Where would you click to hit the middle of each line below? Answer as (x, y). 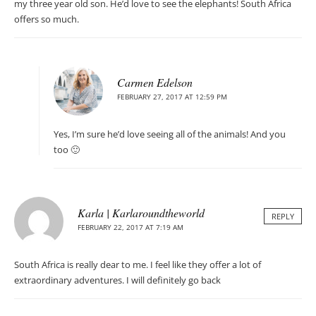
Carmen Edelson (155, 83)
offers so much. (47, 19)
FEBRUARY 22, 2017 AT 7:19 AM (130, 227)
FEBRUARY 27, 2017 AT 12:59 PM (172, 97)
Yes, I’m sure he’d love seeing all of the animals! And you (170, 134)
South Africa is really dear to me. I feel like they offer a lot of (138, 265)
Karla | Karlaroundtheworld (141, 213)
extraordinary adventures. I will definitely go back (117, 280)
